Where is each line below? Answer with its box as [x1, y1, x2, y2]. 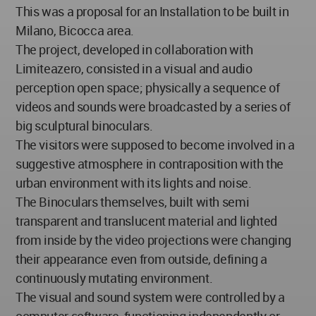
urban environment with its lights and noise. [16, 174, 252, 192]
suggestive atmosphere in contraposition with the [16, 155, 284, 173]
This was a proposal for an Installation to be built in [16, 3, 289, 20]
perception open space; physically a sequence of [16, 79, 280, 97]
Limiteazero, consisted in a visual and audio [16, 60, 253, 78]
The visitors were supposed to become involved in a [16, 136, 296, 154]
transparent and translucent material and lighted [16, 212, 277, 230]
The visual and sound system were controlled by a [16, 288, 285, 306]
